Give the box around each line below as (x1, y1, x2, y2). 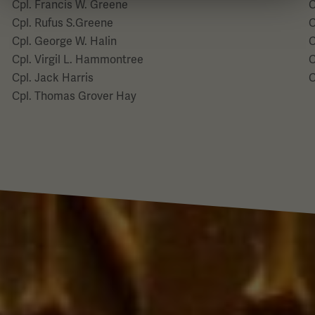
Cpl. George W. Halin (11, 34, 117, 49)
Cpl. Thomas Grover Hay (11, 89, 136, 103)
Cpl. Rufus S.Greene (11, 15, 113, 30)
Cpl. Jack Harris (11, 70, 94, 85)
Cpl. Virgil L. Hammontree (11, 52, 143, 67)
